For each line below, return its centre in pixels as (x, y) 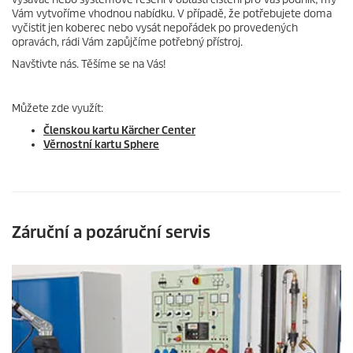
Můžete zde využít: (58, 108)
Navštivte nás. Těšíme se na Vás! (89, 64)
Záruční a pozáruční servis (111, 232)
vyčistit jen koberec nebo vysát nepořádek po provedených (155, 28)
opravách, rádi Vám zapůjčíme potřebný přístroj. (127, 42)
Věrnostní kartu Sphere (101, 145)
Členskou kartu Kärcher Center (119, 130)
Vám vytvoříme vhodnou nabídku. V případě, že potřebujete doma (172, 14)
